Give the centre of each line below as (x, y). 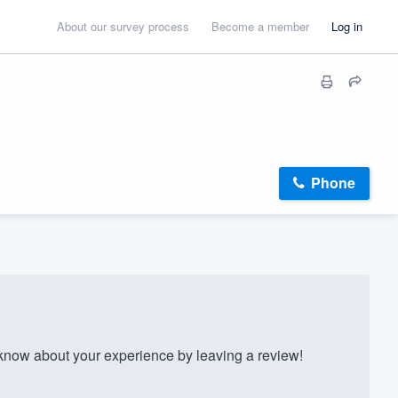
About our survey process (123, 26)
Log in (347, 26)
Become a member (260, 26)
